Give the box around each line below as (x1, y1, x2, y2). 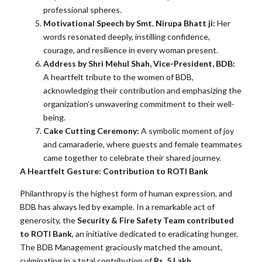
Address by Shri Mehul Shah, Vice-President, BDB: (43, 58, 235, 69)
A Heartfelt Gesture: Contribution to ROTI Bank (20, 166, 208, 177)
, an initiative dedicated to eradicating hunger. (72, 228, 238, 239)
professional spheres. (43, 5, 122, 15)
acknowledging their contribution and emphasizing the (43, 85, 242, 96)
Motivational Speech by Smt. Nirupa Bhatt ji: (43, 18, 215, 29)
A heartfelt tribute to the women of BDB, (43, 72, 194, 82)
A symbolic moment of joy (139, 126, 234, 136)
